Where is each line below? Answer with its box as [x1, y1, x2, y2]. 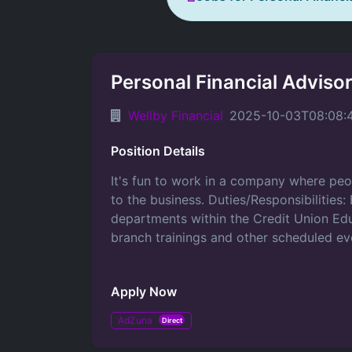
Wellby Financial [128, 108, 223, 123]
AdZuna [118, 314, 152, 326]
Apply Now [111, 284, 177, 299]
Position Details [111, 143, 205, 159]
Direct [161, 315, 182, 324]
